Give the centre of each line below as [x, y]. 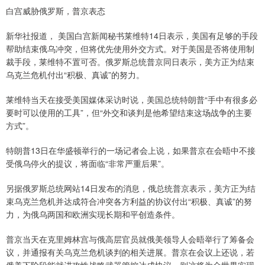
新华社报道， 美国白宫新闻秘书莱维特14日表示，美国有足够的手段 [132, 36]
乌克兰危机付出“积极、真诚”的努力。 [75, 75]
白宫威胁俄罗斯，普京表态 [56, 11]
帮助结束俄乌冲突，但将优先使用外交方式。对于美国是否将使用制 [130, 49]
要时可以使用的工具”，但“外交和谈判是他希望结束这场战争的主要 [129, 113]
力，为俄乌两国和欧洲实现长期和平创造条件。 [93, 214]
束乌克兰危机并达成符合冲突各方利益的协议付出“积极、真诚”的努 [129, 201]
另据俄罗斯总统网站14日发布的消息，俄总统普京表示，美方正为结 [131, 188]
